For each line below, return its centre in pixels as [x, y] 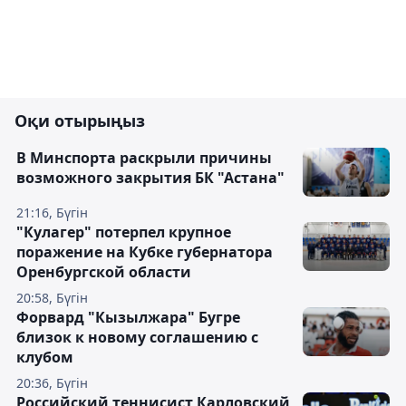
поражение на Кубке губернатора [145, 252]
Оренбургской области [104, 272]
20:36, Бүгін [52, 383]
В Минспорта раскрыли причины [144, 158]
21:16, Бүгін [52, 213]
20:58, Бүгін [52, 298]
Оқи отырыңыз [80, 121]
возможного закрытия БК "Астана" [150, 178]
